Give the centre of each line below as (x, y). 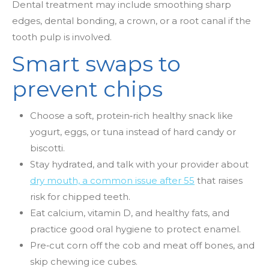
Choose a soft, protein (80, 116)
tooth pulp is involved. (62, 37)
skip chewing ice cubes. (84, 261)
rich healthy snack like (183, 116)
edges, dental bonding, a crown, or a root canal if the (131, 21)
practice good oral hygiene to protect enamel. (135, 229)
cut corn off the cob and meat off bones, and (152, 245)
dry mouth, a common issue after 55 (112, 180)
